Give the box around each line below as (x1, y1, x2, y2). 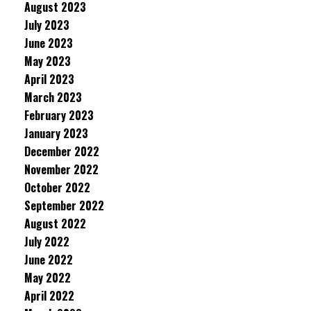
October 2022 (24, 179, 90, 196)
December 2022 (24, 143, 99, 160)
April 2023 (24, 71, 74, 87)
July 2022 (24, 233, 69, 250)
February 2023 (24, 107, 94, 124)
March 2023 (24, 89, 82, 106)
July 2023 (24, 17, 69, 33)
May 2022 (24, 269, 71, 286)
